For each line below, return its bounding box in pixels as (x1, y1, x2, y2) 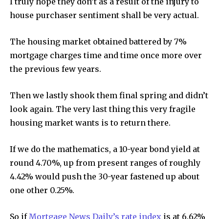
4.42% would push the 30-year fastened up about (10, 171, 199, 181)
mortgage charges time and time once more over (10, 50, 202, 60)
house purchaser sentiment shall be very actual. (10, 10, 199, 20)
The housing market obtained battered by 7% (10, 36, 187, 46)
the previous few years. (10, 64, 101, 74)
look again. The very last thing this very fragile (10, 104, 196, 114)
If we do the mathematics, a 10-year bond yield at (10, 144, 200, 154)
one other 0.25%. (10, 185, 74, 195)
